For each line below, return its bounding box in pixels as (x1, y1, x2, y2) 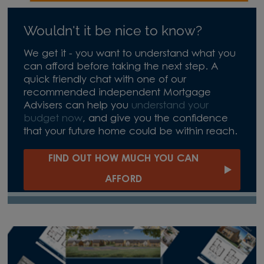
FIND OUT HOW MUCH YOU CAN (48, 154, 199, 164)
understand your (131, 101, 209, 111)
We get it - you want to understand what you (23, 49, 236, 59)
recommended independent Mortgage (23, 88, 211, 98)
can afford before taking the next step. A (23, 62, 218, 72)
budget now (23, 114, 82, 124)
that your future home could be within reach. (23, 127, 237, 137)
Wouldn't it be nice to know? (23, 22, 202, 38)
